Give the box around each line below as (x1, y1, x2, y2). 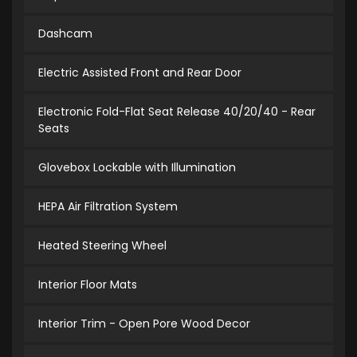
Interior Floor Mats (38, 277, 137, 293)
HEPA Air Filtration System (38, 198, 178, 215)
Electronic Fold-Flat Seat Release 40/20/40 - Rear (38, 104, 316, 120)
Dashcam (38, 25, 92, 42)
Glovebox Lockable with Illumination (38, 159, 236, 176)
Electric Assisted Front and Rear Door (38, 65, 241, 81)
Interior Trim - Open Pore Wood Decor (38, 316, 250, 332)
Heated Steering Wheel (38, 237, 167, 254)
